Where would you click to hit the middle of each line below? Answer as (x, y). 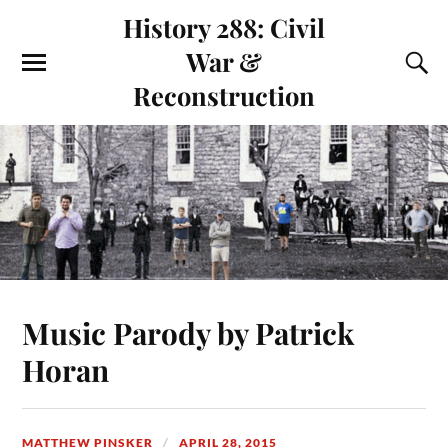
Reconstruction (224, 95)
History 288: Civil (224, 27)
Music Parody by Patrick (188, 332)
